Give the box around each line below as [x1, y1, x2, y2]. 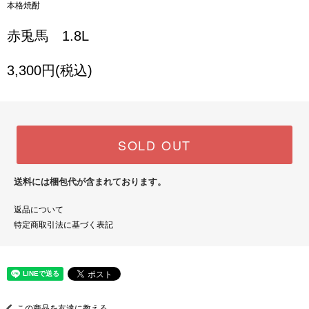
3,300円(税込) [7, 62, 92, 78]
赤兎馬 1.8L [7, 28, 89, 43]
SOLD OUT [117, 135, 192, 154]
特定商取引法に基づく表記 [14, 219, 113, 230]
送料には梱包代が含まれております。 [14, 176, 166, 187]
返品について [14, 204, 63, 215]
